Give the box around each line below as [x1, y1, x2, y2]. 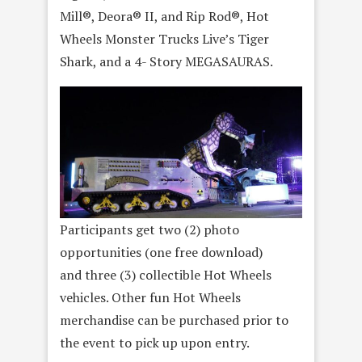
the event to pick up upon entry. [60, 333, 250, 351]
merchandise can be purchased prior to [60, 310, 288, 329]
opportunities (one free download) [60, 242, 263, 261]
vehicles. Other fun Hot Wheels [60, 288, 241, 306]
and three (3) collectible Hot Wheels [60, 265, 271, 284]
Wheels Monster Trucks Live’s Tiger [60, 30, 269, 48]
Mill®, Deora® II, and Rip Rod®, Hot [60, 7, 269, 26]
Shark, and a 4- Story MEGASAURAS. [60, 53, 273, 71]
